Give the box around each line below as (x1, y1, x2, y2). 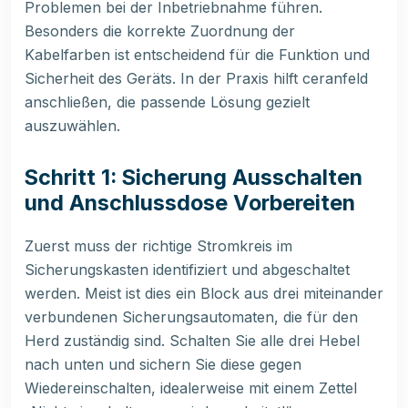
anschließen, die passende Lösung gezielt (25, 93, 310, 112)
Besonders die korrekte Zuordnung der (25, 22, 295, 41)
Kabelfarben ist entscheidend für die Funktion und (25, 46, 370, 65)
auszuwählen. (25, 117, 120, 136)
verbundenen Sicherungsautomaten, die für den (25, 308, 358, 327)
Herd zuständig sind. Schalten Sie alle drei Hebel (25, 331, 360, 351)
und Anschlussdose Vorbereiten (25, 189, 355, 217)
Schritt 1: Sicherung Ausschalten (25, 164, 362, 191)
